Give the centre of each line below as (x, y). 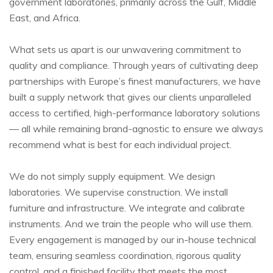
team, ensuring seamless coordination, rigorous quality (125, 255)
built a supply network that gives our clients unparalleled (130, 97)
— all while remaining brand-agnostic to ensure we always (136, 128)
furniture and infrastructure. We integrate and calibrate (127, 207)
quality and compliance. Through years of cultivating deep (134, 65)
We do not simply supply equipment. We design (112, 176)
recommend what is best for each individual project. (120, 144)
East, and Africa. (45, 17)
